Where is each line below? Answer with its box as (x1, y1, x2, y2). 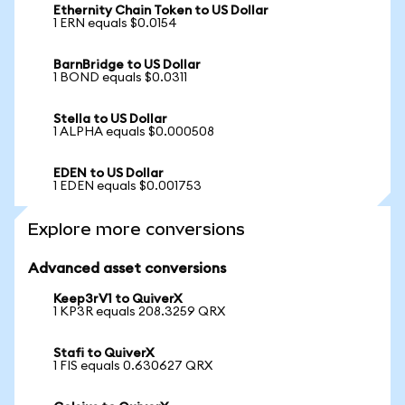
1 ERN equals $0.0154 (53, 17, 177, 30)
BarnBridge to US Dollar (53, 59, 201, 71)
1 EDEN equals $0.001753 (53, 180, 202, 193)
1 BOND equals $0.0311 (53, 71, 187, 84)
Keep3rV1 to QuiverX (53, 293, 183, 306)
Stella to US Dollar (53, 113, 167, 126)
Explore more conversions (28, 220, 245, 239)
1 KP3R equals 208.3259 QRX (53, 306, 225, 318)
